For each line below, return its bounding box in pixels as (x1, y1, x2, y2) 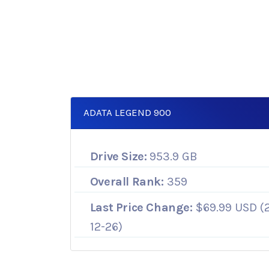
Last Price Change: (89, 200, 193, 214)
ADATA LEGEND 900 (83, 106, 172, 119)
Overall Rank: (89, 175, 164, 189)
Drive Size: (89, 149, 147, 163)
